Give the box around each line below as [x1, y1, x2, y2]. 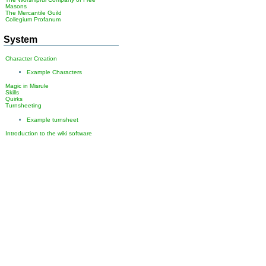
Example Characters [27, 69, 83, 76]
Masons [5, 3, 27, 10]
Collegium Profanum [5, 16, 61, 23]
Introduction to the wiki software [5, 129, 93, 137]
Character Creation [5, 55, 58, 62]
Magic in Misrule [5, 83, 49, 90]
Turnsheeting [5, 102, 42, 109]
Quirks [5, 96, 23, 103]
